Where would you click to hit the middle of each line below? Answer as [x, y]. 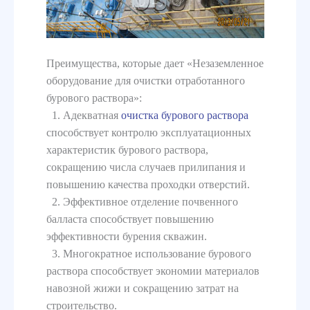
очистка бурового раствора [184, 115]
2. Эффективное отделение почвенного [142, 201]
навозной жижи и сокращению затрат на [142, 288]
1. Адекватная [83, 115]
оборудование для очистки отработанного [145, 80]
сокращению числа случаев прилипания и [146, 167]
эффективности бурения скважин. [126, 236]
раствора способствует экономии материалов [153, 271]
